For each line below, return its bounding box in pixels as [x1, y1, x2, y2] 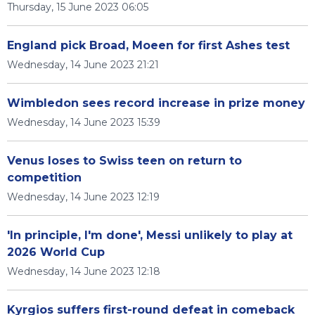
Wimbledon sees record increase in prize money [7, 96, 305, 110]
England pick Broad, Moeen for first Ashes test [7, 39, 290, 52]
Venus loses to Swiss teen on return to [7, 154, 242, 167]
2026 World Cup [7, 245, 105, 259]
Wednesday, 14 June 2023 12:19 [7, 191, 160, 203]
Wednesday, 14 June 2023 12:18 [7, 265, 160, 278]
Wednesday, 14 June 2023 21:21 [7, 58, 159, 71]
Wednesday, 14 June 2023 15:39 [7, 116, 160, 129]
